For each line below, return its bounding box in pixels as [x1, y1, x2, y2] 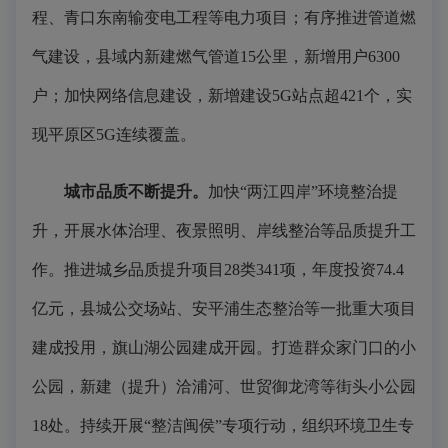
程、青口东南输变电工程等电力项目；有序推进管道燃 [32, 9, 416, 26]
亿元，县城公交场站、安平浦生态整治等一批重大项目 [32, 300, 416, 317]
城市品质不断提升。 [64, 183, 208, 200]
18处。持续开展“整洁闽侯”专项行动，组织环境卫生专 [32, 417, 414, 434]
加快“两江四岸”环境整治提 [208, 183, 398, 200]
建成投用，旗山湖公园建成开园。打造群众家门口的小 [32, 339, 416, 356]
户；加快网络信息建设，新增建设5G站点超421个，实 [32, 87, 412, 104]
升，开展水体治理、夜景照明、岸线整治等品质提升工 [32, 222, 416, 239]
